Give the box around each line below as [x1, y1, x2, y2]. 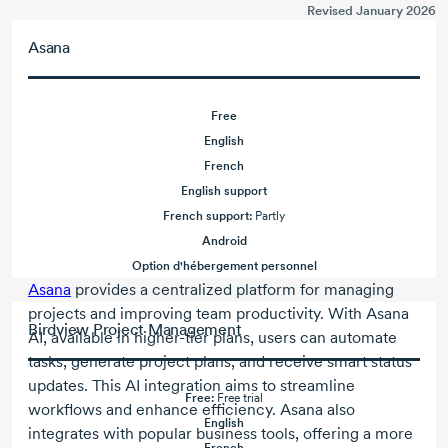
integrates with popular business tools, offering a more [28, 424, 413, 444]
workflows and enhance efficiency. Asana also [28, 400, 355, 420]
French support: [163, 209, 255, 224]
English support [181, 184, 267, 199]
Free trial [214, 391, 263, 406]
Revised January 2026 [307, 3, 436, 19]
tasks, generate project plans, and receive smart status [28, 352, 412, 372]
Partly [255, 209, 285, 224]
